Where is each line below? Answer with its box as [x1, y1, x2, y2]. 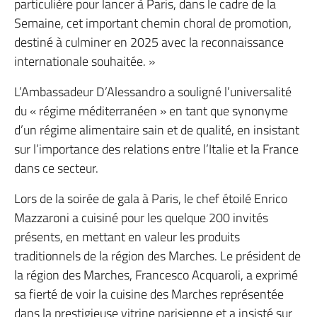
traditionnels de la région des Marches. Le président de [14, 246, 301, 265]
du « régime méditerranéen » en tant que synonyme [14, 100, 288, 120]
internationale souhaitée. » [14, 51, 155, 71]
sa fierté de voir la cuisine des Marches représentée [14, 284, 284, 304]
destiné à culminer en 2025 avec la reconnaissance [14, 32, 284, 52]
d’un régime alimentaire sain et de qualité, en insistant [14, 120, 299, 139]
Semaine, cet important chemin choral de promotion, [14, 13, 292, 33]
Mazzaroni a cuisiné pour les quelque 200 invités [14, 207, 268, 227]
